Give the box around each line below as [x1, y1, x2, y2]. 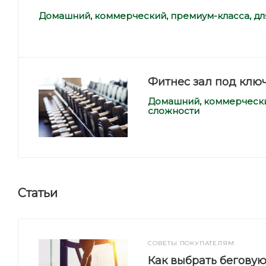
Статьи [18, 186, 58, 201]
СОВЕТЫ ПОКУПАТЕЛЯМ [148, 239, 235, 248]
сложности [148, 106, 200, 117]
